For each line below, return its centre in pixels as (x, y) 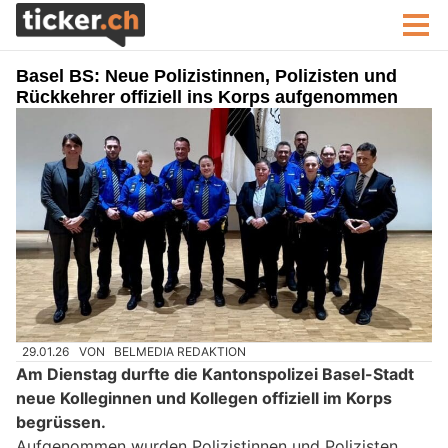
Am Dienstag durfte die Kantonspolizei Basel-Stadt (215, 374)
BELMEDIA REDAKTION (180, 352)
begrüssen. (61, 422)
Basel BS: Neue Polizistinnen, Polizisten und (206, 76)
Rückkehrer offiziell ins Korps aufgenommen (207, 97)
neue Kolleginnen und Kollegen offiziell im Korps (204, 398)
